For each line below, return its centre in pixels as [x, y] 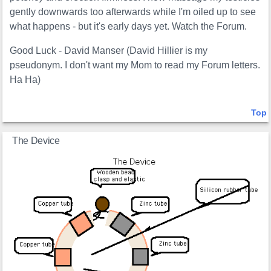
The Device [36, 141]
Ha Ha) [25, 80]
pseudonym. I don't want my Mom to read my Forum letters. [135, 65]
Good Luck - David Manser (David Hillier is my [109, 51]
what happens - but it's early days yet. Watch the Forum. [129, 27]
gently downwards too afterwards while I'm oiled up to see [133, 12]
